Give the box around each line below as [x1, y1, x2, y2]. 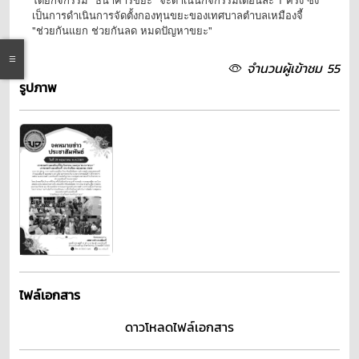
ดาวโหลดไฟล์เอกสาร [125, 317, 234, 337]
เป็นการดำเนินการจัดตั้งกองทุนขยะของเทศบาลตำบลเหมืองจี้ [32, 6, 303, 22]
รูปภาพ [19, 77, 57, 97]
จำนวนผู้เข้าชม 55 [247, 58, 340, 78]
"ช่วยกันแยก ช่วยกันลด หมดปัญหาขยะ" [32, 22, 212, 38]
